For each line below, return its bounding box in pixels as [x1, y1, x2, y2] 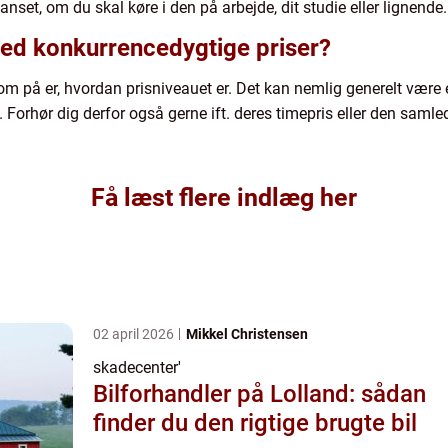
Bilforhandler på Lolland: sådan [93, 379, 426, 408]
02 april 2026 [93, 325, 177, 342]
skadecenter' [93, 357, 181, 377]
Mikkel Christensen [186, 325, 308, 342]
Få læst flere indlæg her [91, 182, 357, 212]
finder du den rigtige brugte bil [93, 408, 417, 437]
